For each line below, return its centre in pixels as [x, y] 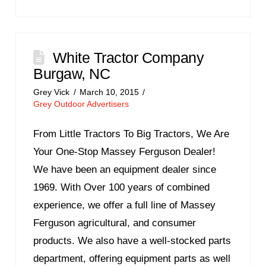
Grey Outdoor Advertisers [81, 104]
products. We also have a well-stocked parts [132, 240]
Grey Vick [52, 92]
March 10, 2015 [109, 92]
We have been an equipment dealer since [125, 169]
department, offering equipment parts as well [132, 258]
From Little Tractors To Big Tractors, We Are [132, 134]
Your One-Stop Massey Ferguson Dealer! [125, 151]
